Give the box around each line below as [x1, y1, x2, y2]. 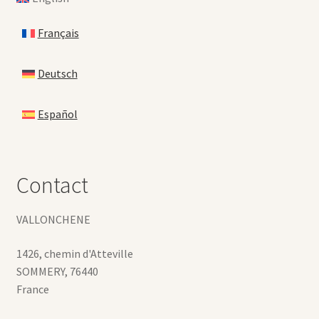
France [16, 281, 49, 296]
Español [37, 107, 78, 122]
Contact [16, 170, 88, 199]
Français [37, 26, 79, 41]
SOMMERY [16, 263, 65, 278]
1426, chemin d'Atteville [16, 246, 133, 261]
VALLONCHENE [16, 211, 90, 226]
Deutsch [37, 66, 78, 81]
